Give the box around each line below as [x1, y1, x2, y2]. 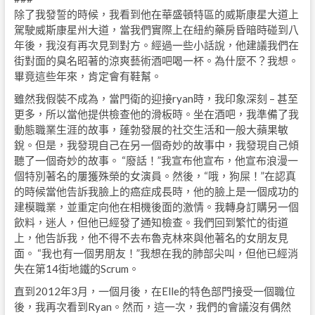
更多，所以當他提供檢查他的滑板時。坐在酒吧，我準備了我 [13, 108, 299, 121]
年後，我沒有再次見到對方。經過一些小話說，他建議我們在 [13, 39, 299, 52]
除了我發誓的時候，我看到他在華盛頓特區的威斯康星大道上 [13, 8, 299, 21]
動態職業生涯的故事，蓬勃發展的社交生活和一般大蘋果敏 [13, 123, 288, 136]
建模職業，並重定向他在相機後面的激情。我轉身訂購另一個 [13, 200, 299, 214]
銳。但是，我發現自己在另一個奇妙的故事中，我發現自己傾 [13, 139, 299, 152]
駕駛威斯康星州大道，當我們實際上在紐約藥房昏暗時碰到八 [13, 23, 299, 37]
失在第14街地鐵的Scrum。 [13, 262, 139, 276]
